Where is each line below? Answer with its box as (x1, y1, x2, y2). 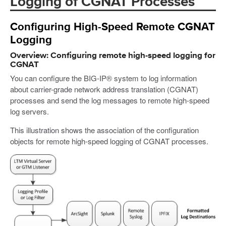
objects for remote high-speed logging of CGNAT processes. (10, 136, 208, 147)
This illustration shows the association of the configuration (10, 125, 199, 136)
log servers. (10, 106, 49, 117)
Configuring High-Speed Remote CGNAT (10, 21, 215, 33)
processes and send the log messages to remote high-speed (10, 95, 209, 106)
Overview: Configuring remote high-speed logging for (10, 51, 215, 60)
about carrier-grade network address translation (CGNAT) (10, 84, 198, 95)
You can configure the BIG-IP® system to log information (10, 73, 197, 84)
